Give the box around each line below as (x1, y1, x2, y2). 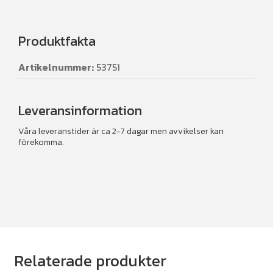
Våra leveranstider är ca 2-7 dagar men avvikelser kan (18, 124, 224, 138)
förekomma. (18, 135, 64, 149)
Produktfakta (18, 30, 96, 51)
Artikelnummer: (18, 59, 94, 74)
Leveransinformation (18, 100, 142, 121)
